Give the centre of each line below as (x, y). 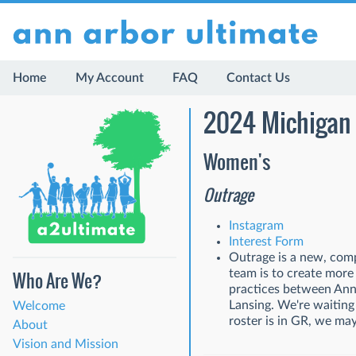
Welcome (39, 306)
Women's (237, 163)
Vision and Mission (66, 344)
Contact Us (258, 78)
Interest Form (266, 242)
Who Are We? (57, 281)
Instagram (256, 226)
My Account (110, 78)
